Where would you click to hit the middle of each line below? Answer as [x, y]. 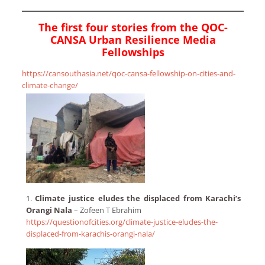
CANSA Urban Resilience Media [133, 40]
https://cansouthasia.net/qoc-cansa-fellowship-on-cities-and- [129, 74]
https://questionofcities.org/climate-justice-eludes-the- [122, 222]
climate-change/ [50, 85]
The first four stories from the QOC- [133, 28]
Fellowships [133, 52]
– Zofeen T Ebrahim [106, 210]
